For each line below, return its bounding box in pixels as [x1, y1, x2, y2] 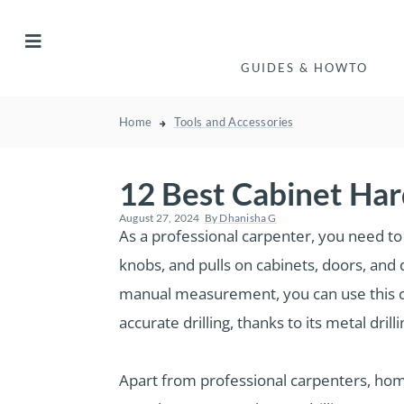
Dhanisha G [217, 211, 277, 225]
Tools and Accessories [173, 115, 294, 130]
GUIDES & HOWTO [241, 60, 368, 76]
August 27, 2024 [119, 211, 200, 225]
